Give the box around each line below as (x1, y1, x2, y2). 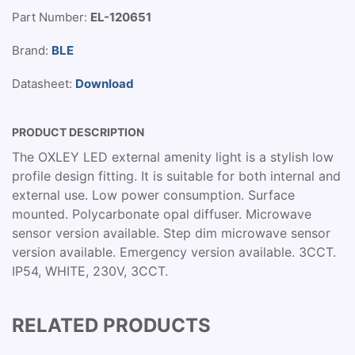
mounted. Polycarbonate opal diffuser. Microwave (12, 206, 311, 222)
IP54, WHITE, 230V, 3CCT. (12, 263, 168, 279)
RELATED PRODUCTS (12, 314, 211, 337)
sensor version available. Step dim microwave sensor (12, 225, 330, 241)
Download (75, 76, 134, 91)
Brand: (12, 43, 52, 58)
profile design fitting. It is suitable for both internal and (12, 168, 341, 184)
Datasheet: (12, 76, 75, 91)
